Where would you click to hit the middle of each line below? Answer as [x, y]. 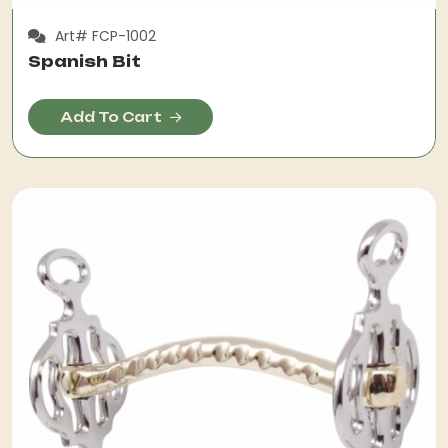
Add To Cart [111, 116]
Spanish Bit [84, 61]
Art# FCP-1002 [103, 36]
